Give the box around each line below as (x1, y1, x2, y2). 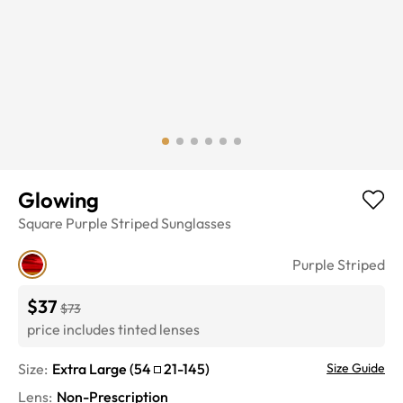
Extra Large (52, 359, 127, 378)
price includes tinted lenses (27, 319, 200, 338)
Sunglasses (161, 213, 231, 232)
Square (18, 213, 63, 232)
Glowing (18, 185, 99, 213)
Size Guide (327, 359, 385, 376)
